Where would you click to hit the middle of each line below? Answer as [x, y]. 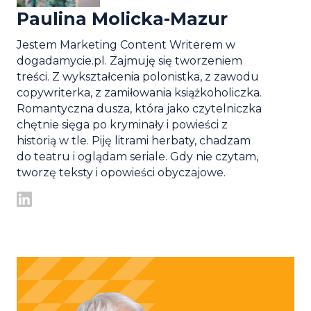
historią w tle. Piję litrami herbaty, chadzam [134, 140]
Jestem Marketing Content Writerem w [126, 44]
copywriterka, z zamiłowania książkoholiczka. [139, 92]
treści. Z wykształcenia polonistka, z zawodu [138, 76]
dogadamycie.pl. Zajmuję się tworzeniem [129, 60]
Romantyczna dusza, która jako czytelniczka [139, 108]
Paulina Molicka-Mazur [122, 18]
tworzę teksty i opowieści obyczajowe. [121, 172]
